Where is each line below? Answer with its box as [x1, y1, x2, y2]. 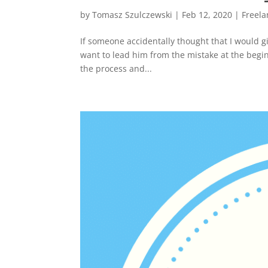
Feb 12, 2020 [182, 8, 233, 20]
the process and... [80, 62, 153, 74]
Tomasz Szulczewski [92, 8, 173, 20]
